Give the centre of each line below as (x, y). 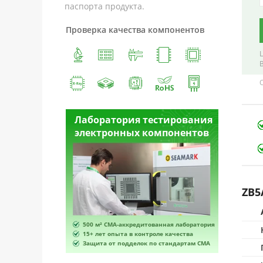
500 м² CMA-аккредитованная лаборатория (149, 224)
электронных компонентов (142, 133)
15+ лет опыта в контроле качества (138, 234)
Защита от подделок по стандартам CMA (146, 243)
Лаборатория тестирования (144, 120)
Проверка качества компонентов (135, 30)
